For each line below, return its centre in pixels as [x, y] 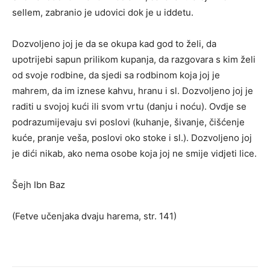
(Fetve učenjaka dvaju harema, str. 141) [94, 216]
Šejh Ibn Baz [39, 184]
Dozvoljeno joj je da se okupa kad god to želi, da [114, 43]
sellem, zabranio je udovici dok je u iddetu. [103, 12]
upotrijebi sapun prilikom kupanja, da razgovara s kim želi [134, 59]
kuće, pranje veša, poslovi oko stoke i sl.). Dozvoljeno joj [132, 137]
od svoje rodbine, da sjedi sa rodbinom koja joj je [116, 75]
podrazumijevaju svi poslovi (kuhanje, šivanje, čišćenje [128, 122]
